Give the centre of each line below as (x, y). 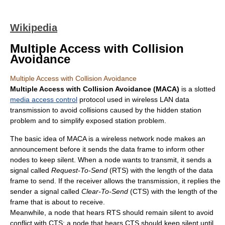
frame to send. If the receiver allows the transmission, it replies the (115, 181)
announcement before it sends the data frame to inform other (107, 149)
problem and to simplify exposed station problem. (88, 121)
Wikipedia (34, 28)
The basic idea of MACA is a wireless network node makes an (108, 139)
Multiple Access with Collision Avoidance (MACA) (95, 89)
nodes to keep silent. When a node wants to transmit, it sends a (111, 160)
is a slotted (197, 89)
